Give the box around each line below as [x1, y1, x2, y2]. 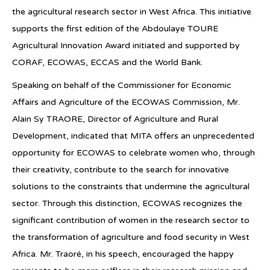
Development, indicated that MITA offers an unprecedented [12, 130, 254, 141]
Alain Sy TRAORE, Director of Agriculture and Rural [12, 113, 218, 124]
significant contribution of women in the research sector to [12, 215, 250, 225]
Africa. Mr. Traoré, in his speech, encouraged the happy [12, 248, 234, 259]
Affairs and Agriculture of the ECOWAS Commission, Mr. [12, 96, 240, 107]
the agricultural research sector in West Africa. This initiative [12, 6, 251, 17]
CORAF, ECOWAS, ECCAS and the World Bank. [12, 57, 202, 67]
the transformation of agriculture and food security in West [12, 231, 250, 242]
